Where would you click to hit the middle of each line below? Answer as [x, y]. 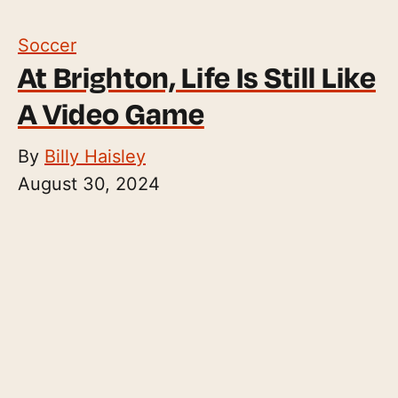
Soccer [47, 45]
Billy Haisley [95, 156]
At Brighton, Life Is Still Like [197, 77]
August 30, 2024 [89, 183]
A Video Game [111, 113]
